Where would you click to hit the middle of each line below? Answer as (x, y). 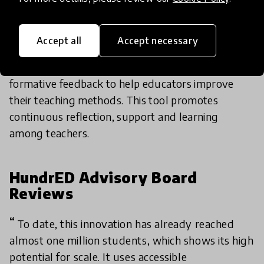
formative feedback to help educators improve (122, 84)
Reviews (42, 194)
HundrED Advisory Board (103, 178)
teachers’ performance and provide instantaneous (129, 67)
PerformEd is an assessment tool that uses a (117, 34)
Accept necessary (158, 41)
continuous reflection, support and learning (114, 117)
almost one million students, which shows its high (132, 240)
